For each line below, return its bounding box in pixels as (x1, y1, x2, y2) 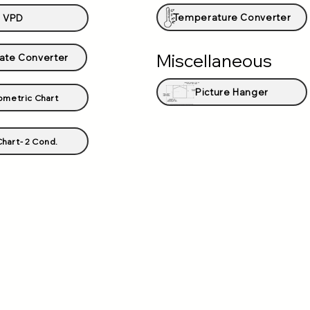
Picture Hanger (194, 86, 269, 98)
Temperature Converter (172, 12, 291, 23)
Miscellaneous (156, 50, 272, 71)
